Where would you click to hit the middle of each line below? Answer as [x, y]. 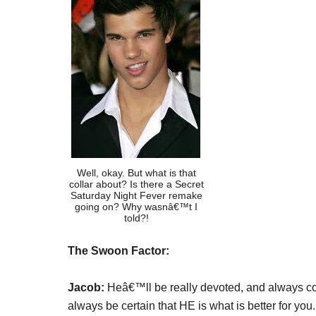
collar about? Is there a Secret [136, 184]
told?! [136, 218]
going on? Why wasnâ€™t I [136, 207]
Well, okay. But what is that [136, 173]
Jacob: [87, 287]
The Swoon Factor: [119, 251]
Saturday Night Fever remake [136, 195]
